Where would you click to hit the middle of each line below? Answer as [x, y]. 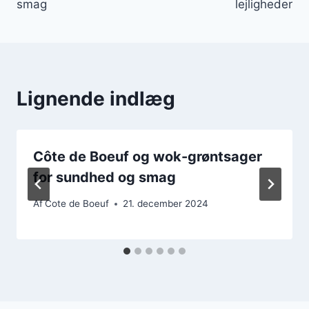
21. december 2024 [166, 204]
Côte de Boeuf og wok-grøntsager [148, 156]
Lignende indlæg [96, 98]
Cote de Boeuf [77, 204]
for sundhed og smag [104, 177]
